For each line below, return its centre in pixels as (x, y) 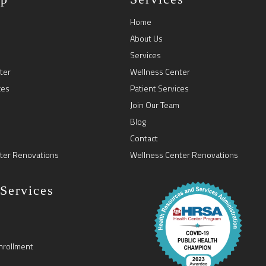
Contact (144, 138)
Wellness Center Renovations (184, 154)
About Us (147, 38)
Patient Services (160, 88)
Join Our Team (155, 104)
